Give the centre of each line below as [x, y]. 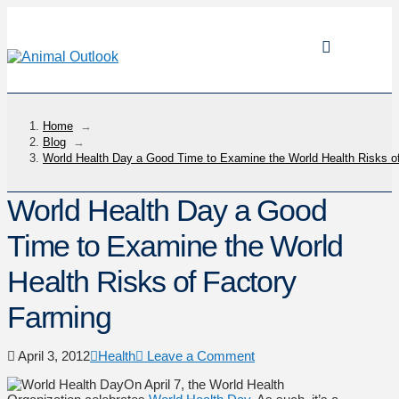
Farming [59, 317]
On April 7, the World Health [204, 384]
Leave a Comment [199, 355]
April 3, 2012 [53, 355]
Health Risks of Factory [151, 281]
